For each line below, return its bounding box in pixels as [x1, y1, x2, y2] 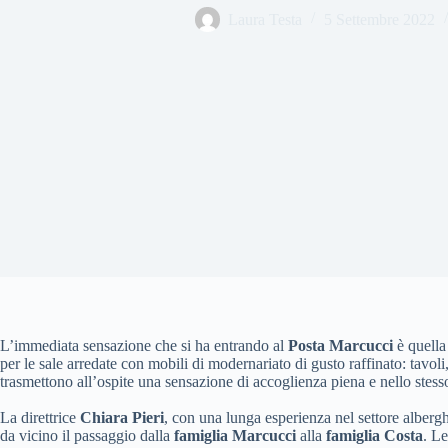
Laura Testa [227, 10, 302, 28]
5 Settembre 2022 [323, 10, 435, 28]
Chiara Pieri [80, 409, 164, 426]
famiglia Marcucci [174, 427, 296, 444]
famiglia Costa [326, 427, 423, 444]
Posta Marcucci [288, 337, 393, 354]
